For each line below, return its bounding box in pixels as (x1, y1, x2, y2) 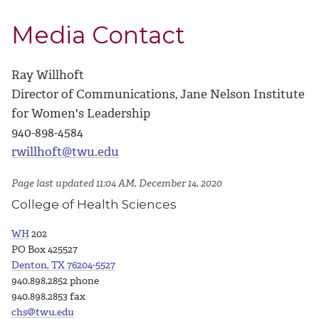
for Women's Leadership (11, 105, 150, 121)
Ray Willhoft (11, 66, 84, 83)
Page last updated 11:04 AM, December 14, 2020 (11, 177, 224, 191)
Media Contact (11, 20, 185, 49)
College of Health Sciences (11, 197, 177, 212)
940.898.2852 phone (11, 274, 99, 288)
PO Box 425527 (11, 243, 78, 257)
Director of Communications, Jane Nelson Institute (11, 85, 305, 102)
